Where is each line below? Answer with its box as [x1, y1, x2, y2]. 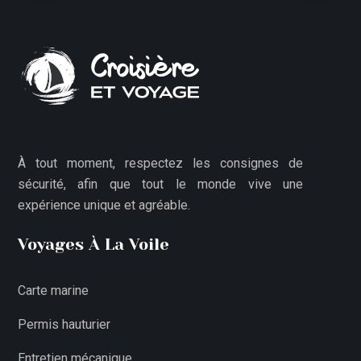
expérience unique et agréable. [18, 197, 190, 213]
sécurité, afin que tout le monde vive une [18, 176, 303, 192]
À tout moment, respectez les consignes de [18, 156, 303, 171]
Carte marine [18, 283, 89, 298]
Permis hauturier [18, 317, 110, 332]
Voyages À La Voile [18, 235, 169, 254]
